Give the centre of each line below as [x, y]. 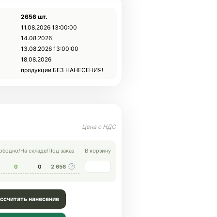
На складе [33, 151]
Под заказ [61, 151]
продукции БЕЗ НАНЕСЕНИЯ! [62, 70]
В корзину [98, 151]
